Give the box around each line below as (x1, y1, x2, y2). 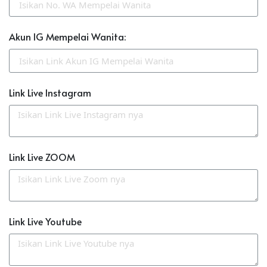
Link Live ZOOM (9, 150, 75, 164)
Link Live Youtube (9, 215, 82, 228)
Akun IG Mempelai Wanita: (9, 30, 126, 44)
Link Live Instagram (9, 86, 91, 100)
